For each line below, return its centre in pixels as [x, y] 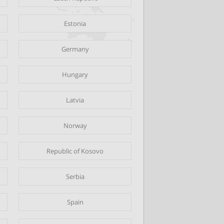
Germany [75, 49]
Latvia [75, 100]
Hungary [75, 75]
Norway [75, 126]
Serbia [75, 177]
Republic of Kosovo [75, 151]
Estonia [75, 24]
